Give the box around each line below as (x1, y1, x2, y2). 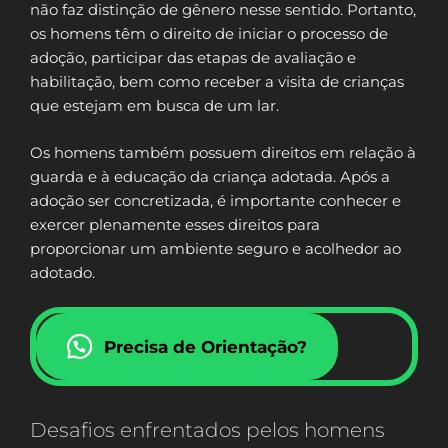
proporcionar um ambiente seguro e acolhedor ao (30, 238, 401, 258)
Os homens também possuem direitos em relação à (30, 142, 416, 162)
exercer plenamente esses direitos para (30, 214, 320, 234)
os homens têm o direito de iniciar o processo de (30, 24, 388, 44)
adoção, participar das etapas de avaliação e (30, 48, 356, 68)
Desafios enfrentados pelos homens (30, 417, 385, 442)
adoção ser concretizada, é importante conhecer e (30, 190, 401, 210)
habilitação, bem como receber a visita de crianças (30, 72, 404, 92)
